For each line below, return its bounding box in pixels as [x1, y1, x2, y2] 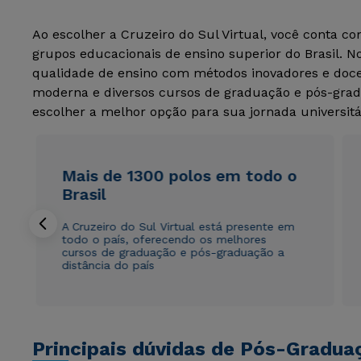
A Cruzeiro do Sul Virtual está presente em [61, 219, 295, 233]
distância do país [61, 258, 155, 272]
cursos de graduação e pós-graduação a [61, 245, 284, 259]
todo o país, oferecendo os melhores [61, 232, 267, 246]
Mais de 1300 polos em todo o [61, 165, 297, 185]
